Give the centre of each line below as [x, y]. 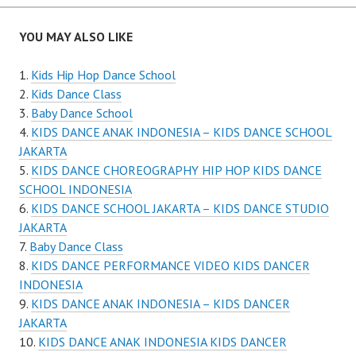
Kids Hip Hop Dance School [103, 75]
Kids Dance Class [76, 94]
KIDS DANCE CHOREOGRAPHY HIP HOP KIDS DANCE [176, 170]
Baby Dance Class [76, 247]
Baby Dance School [82, 113]
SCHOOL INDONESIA [75, 190]
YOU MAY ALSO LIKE [76, 37]
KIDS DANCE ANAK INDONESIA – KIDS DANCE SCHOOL [182, 132]
